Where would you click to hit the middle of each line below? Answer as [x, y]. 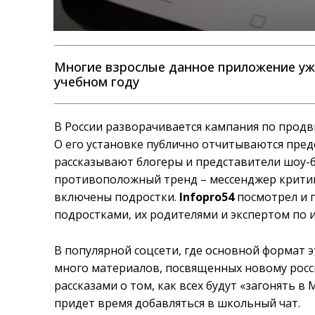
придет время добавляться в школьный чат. [178, 303]
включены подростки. [117, 197]
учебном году [97, 82]
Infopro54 [207, 197]
